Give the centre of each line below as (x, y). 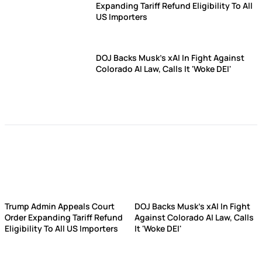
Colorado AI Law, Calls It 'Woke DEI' (163, 69)
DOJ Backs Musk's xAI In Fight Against (170, 58)
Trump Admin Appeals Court (60, 206)
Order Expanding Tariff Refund (64, 217)
